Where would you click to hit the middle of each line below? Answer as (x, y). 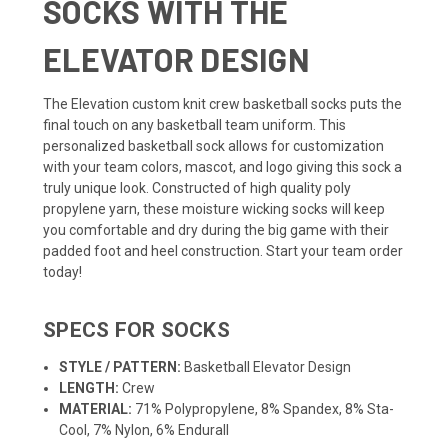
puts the (374, 103)
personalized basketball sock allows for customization (213, 145)
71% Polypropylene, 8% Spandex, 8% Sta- (263, 408)
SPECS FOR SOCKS (136, 329)
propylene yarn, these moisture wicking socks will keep (214, 208)
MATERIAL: (96, 408)
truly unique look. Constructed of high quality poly (197, 187)
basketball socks (295, 103)
